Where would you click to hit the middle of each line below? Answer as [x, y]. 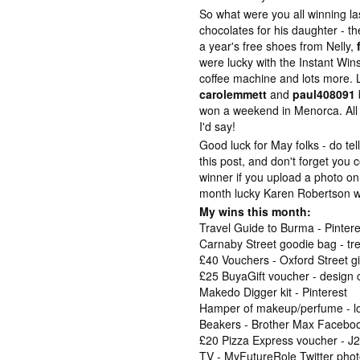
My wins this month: [256, 211]
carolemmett [233, 94]
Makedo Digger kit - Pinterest [274, 292]
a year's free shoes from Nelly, [278, 46]
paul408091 [324, 94]
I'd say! [218, 126]
